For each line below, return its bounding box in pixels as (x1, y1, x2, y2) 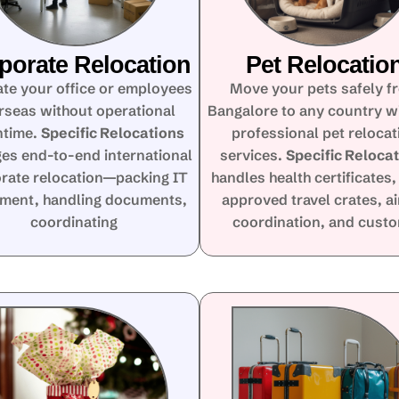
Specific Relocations (40, 123, 184, 142)
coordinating (30, 212, 118, 231)
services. (220, 145, 287, 164)
